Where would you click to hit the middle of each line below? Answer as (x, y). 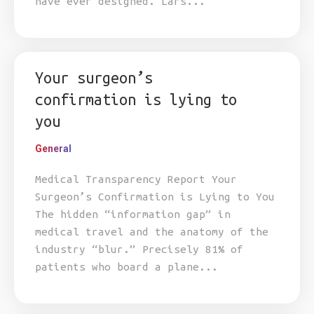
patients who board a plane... (127, 267)
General (53, 149)
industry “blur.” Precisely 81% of (139, 249)
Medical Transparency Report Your (136, 179)
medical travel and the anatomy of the (152, 232)
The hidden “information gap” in (133, 214)
